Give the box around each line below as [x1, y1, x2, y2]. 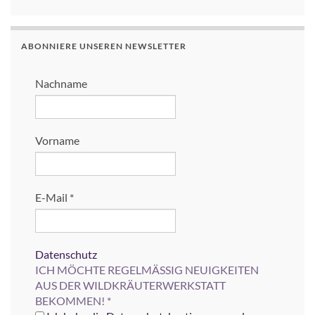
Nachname [35, 76, 87, 90]
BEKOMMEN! [35, 293, 107, 307]
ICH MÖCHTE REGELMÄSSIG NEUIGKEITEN [35, 262, 259, 276]
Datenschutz [35, 247, 97, 261]
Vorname [35, 133, 79, 147]
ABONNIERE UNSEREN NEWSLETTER [21, 40, 186, 51]
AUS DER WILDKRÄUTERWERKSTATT [35, 278, 226, 292]
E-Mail [35, 190, 70, 204]
